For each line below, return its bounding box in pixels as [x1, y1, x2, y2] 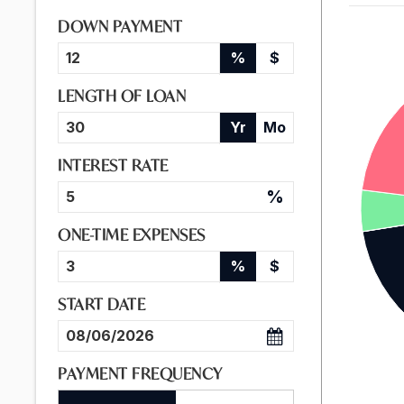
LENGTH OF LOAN [58, 86, 187, 106]
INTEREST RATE [58, 155, 169, 176]
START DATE [58, 294, 146, 315]
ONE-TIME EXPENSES [58, 225, 206, 245]
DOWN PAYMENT [58, 16, 183, 37]
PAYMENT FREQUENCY [58, 363, 223, 384]
